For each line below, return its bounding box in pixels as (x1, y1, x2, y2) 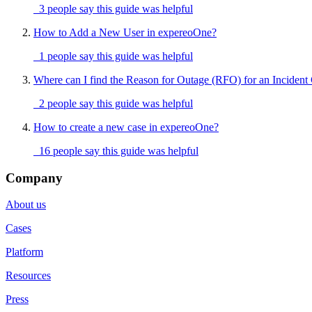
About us (6, 198, 46, 211)
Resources (6, 270, 51, 282)
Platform (6, 246, 43, 258)
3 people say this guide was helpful (33, 3, 193, 15)
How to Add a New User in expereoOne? (33, 26, 217, 39)
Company (6, 170, 63, 185)
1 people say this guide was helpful (33, 50, 193, 63)
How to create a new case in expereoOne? (33, 121, 219, 134)
